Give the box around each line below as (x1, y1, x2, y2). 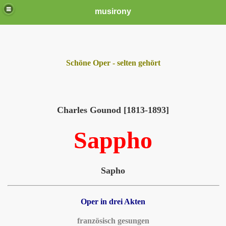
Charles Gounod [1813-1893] (57, 104, 169, 115)
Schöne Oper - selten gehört (66, 59, 160, 67)
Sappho (74, 127, 152, 154)
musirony (95, 7, 131, 16)
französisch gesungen (77, 216, 149, 225)
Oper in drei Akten (81, 197, 145, 206)
